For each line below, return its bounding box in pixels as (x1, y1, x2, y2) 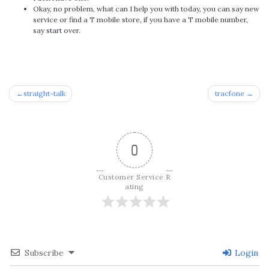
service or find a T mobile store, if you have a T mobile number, (33, 14, 248, 24)
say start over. (33, 25, 80, 35)
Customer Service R (98, 172, 171, 181)
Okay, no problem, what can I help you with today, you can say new (33, 4, 259, 13)
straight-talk (23, 88, 65, 98)
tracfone (214, 88, 244, 98)
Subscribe (25, 247, 64, 258)
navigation (8, 101, 96, 123)
